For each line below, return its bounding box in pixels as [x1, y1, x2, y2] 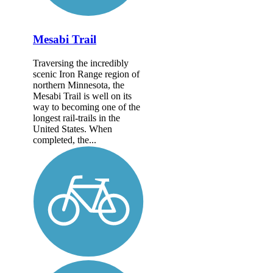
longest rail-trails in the [33, 112, 120, 123]
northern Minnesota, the [33, 79, 124, 90]
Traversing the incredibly [33, 57, 129, 68]
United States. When [33, 123, 112, 134]
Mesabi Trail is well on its [33, 90, 132, 101]
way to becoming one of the [33, 101, 140, 112]
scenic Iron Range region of [33, 68, 140, 79]
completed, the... [33, 134, 96, 145]
